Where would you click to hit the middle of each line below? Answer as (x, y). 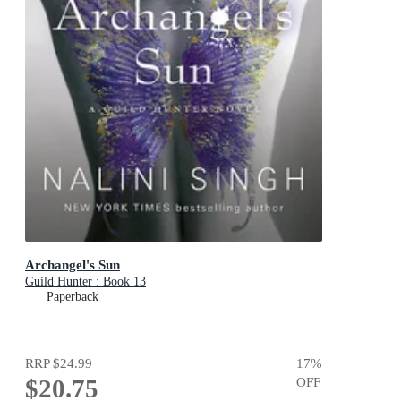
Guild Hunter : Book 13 (85, 282)
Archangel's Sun (73, 265)
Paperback (73, 297)
